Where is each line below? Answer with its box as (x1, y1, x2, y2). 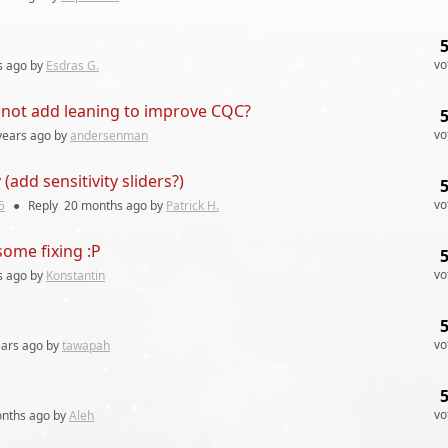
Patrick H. (166, 197, 219, 214)
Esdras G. (46, 57, 99, 74)
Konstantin (46, 267, 105, 284)
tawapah (62, 337, 110, 354)
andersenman (70, 127, 148, 144)
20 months (64, 197, 123, 214)
